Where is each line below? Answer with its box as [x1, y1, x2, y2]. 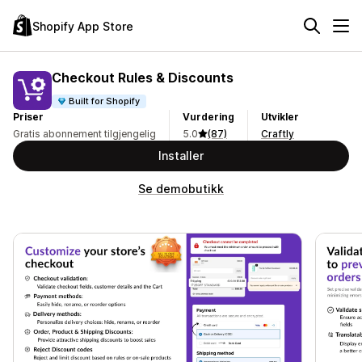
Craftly [261, 128, 294, 140]
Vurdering [183, 111, 234, 123]
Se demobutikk [138, 182, 224, 196]
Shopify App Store [32, 19, 133, 33]
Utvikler [261, 111, 299, 123]
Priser [13, 111, 44, 123]
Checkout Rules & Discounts [52, 69, 234, 86]
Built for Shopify [69, 95, 141, 107]
